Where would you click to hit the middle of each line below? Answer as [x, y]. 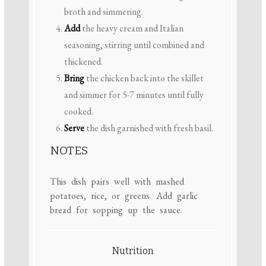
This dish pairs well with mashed [117, 181]
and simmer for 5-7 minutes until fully [134, 95]
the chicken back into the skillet [144, 78]
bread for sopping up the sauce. [116, 210]
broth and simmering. [103, 12]
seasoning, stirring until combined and [134, 45]
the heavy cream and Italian [132, 28]
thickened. [83, 62]
